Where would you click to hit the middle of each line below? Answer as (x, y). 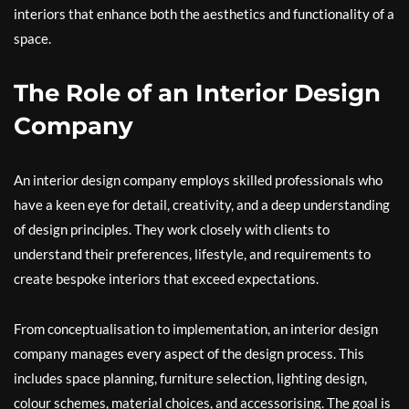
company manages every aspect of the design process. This (189, 354)
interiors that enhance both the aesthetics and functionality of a (204, 14)
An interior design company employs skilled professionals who (198, 180)
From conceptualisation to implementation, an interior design (196, 329)
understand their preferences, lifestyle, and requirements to (192, 254)
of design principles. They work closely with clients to (172, 230)
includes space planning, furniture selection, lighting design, (190, 378)
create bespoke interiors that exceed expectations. (166, 279)
